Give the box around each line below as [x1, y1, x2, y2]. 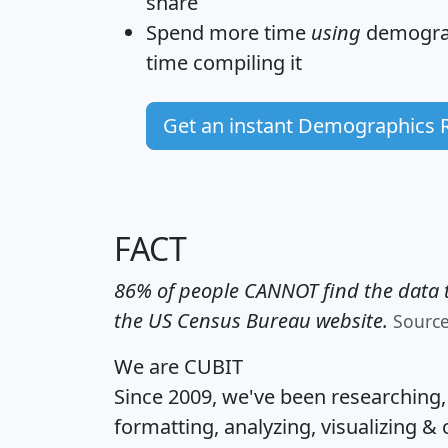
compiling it [188, 49, 302, 77]
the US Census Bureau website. [114, 307, 388, 335]
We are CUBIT [114, 353, 243, 381]
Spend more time [146, 19, 311, 47]
